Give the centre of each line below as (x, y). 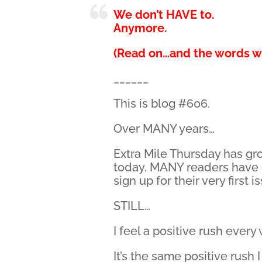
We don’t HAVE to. (164, 15)
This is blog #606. (162, 104)
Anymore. (141, 28)
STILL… (132, 206)
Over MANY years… (164, 129)
